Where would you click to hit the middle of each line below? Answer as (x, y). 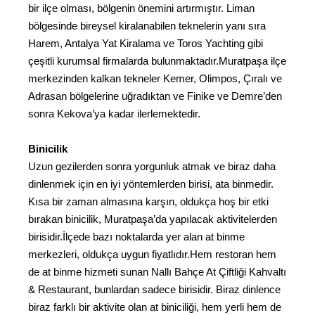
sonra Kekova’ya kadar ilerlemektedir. (114, 113)
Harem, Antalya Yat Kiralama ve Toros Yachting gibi (146, 43)
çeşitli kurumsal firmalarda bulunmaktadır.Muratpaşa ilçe (157, 60)
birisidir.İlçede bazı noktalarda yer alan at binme (136, 237)
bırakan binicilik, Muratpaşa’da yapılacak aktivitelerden (153, 219)
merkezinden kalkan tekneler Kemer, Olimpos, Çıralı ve (155, 78)
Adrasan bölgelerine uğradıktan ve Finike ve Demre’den (155, 96)
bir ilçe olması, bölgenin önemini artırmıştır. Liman (141, 8)
